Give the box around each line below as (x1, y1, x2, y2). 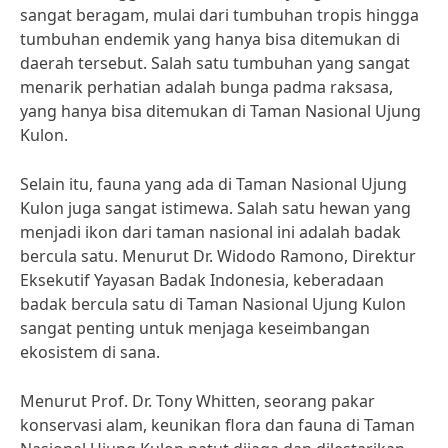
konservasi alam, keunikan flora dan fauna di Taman (20, 414, 415, 436)
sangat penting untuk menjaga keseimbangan (20, 317, 370, 339)
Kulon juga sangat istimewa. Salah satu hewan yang (20, 197, 411, 219)
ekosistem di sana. (20, 341, 160, 363)
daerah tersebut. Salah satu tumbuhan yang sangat (20, 52, 410, 74)
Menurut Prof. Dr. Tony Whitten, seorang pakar (20, 390, 375, 412)
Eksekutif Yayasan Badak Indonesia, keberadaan (20, 269, 384, 291)
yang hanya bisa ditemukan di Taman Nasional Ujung (20, 100, 421, 122)
